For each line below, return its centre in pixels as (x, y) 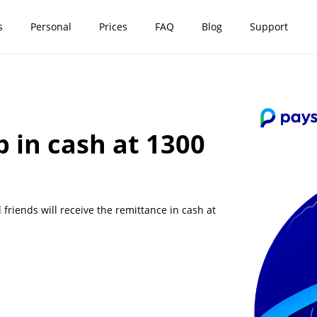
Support (269, 27)
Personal (51, 27)
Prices (113, 27)
